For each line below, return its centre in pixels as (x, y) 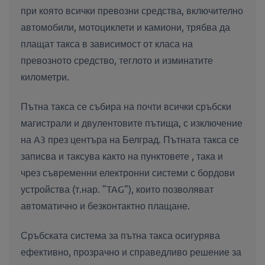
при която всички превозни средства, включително (132, 10)
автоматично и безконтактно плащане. (105, 205)
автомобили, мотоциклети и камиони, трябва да (125, 26)
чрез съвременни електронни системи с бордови (128, 172)
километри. (45, 76)
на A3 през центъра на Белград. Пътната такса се (130, 139)
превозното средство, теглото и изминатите (117, 59)
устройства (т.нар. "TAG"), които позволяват (117, 188)
